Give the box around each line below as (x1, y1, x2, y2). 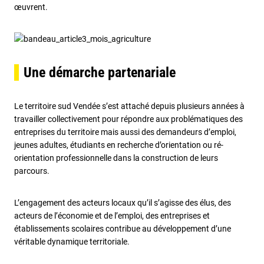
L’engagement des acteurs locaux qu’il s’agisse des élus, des (14, 198, 231, 207)
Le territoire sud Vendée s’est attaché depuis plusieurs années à (14, 101, 245, 111)
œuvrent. (14, 2, 48, 12)
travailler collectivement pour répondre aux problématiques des (14, 114, 243, 124)
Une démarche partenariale (24, 64, 179, 81)
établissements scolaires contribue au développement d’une (14, 224, 231, 233)
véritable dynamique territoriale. (14, 237, 131, 246)
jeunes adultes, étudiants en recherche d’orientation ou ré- (14, 140, 223, 150)
